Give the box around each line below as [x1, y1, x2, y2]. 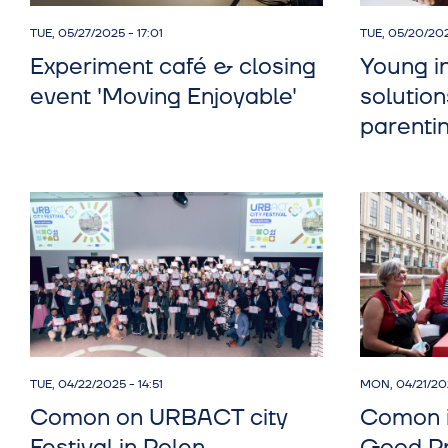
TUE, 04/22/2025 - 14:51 [30, 376, 163, 394]
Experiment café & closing [30, 51, 316, 82]
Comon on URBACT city [30, 403, 288, 434]
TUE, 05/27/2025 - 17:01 [30, 24, 163, 42]
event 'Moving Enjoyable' [30, 81, 297, 112]
